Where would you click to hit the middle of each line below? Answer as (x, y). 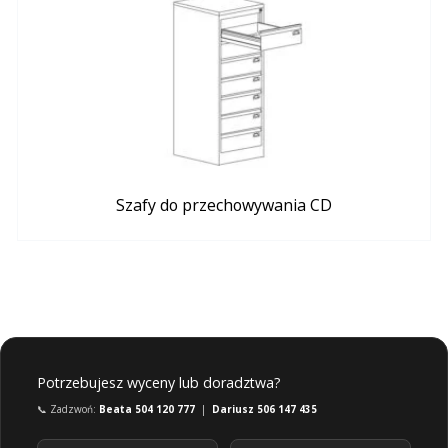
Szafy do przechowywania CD (224, 205)
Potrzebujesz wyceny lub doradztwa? (159, 383)
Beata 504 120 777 (147, 409)
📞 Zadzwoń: (68, 409)
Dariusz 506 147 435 (264, 409)
